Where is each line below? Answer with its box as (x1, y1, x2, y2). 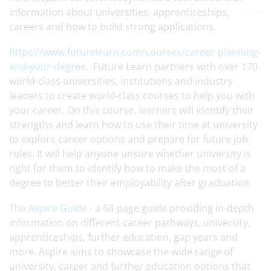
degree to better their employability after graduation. (9, 176, 252, 189)
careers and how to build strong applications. (9, 20, 216, 33)
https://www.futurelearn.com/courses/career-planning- (9, 45, 261, 59)
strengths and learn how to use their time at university (9, 118, 258, 131)
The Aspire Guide (9, 201, 87, 215)
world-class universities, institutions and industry (9, 74, 233, 88)
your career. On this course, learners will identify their (9, 103, 254, 117)
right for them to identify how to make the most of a (9, 162, 246, 175)
